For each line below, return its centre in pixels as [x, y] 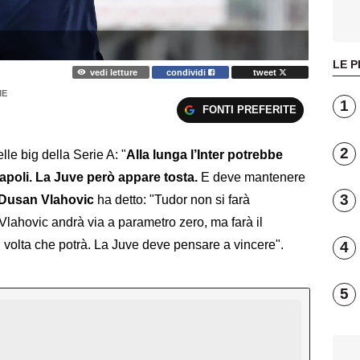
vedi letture [113, 72]
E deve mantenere [253, 178]
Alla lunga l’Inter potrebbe [205, 155]
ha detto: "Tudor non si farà [172, 200]
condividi [188, 72]
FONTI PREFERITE [249, 109]
